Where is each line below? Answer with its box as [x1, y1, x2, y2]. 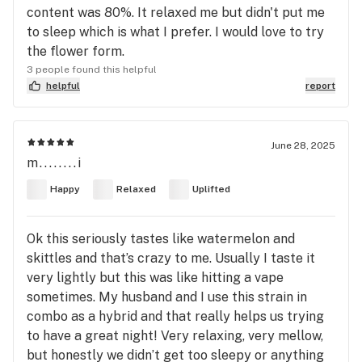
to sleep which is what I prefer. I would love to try [27, 23, 324, 40]
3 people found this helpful [27, 63, 157, 75]
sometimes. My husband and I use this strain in [27, 288, 307, 305]
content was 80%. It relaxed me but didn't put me [27, 4, 325, 20]
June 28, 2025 [271, 139, 335, 151]
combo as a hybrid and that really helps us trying [27, 308, 324, 324]
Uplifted [192, 183, 230, 196]
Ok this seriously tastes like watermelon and [27, 230, 295, 246]
